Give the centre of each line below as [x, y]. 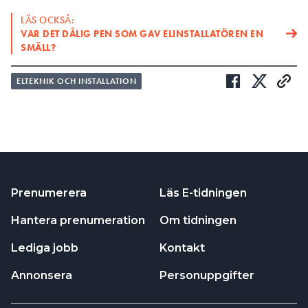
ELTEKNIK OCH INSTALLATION [77, 81]
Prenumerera [49, 192]
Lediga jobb [45, 247]
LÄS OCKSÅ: [47, 20]
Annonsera [42, 275]
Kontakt [182, 247]
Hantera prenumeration [78, 220]
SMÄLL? [38, 47]
